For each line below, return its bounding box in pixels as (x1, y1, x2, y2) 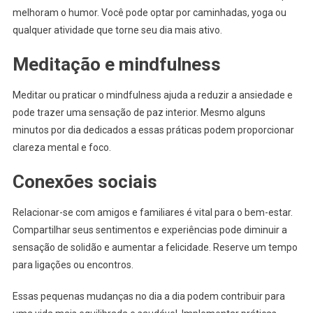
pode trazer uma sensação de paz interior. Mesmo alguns (12, 107, 265, 119)
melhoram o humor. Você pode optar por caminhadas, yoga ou (12, 7, 286, 19)
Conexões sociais (12, 171, 157, 193)
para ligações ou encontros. (12, 259, 133, 271)
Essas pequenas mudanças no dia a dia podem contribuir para (12, 291, 285, 303)
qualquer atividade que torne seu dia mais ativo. (12, 24, 222, 36)
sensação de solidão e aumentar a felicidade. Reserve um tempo (12, 242, 298, 254)
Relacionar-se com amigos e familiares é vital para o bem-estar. (12, 207, 293, 219)
